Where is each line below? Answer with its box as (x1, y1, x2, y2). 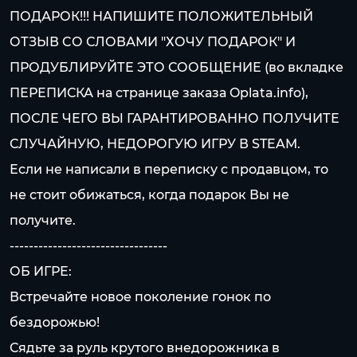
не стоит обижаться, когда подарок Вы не (10, 187, 289, 202)
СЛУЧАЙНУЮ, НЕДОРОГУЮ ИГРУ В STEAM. (10, 136, 300, 151)
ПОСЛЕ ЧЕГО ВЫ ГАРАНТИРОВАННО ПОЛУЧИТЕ (10, 111, 339, 126)
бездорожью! (10, 315, 100, 330)
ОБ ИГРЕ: (10, 264, 72, 279)
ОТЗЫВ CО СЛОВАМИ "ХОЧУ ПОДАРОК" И (10, 34, 296, 49)
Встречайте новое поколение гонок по (10, 289, 271, 304)
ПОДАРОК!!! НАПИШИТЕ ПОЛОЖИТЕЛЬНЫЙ (10, 9, 313, 24)
